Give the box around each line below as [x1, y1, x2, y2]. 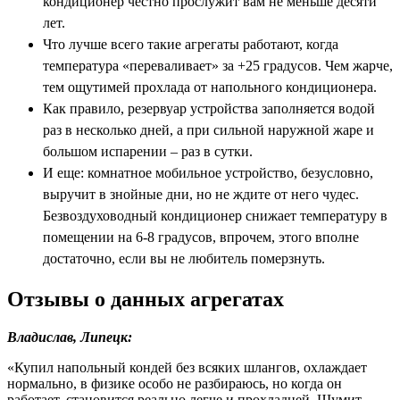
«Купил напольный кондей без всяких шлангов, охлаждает [7, 359, 367, 375]
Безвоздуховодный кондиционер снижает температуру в [43, 208, 387, 223]
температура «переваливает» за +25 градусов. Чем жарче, [43, 58, 393, 73]
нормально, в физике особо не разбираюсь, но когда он [7, 375, 342, 391]
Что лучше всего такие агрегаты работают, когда [43, 37, 338, 52]
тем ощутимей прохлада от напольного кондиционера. [43, 79, 377, 95]
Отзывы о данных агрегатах [7, 287, 284, 311]
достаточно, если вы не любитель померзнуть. [43, 251, 325, 266]
